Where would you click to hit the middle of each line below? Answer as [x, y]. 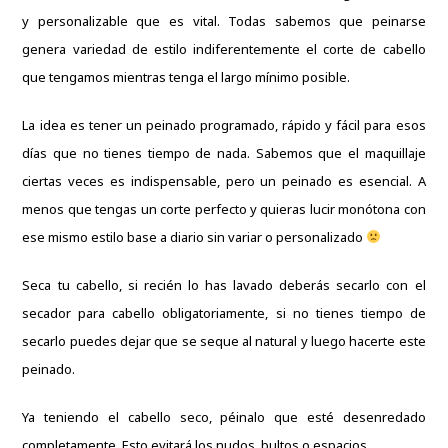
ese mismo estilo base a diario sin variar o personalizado [194, 236]
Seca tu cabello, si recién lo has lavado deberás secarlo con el [224, 284]
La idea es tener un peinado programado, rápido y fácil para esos [224, 124]
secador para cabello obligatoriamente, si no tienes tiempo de [224, 312]
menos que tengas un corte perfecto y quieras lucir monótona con [224, 208]
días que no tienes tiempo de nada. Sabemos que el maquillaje [224, 152]
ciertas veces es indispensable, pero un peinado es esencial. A [224, 180]
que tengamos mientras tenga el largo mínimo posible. [186, 76]
